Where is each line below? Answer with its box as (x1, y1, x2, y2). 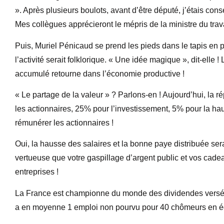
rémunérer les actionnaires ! (15, 118, 113, 127)
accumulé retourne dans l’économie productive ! (15, 69, 184, 78)
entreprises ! (15, 167, 58, 176)
